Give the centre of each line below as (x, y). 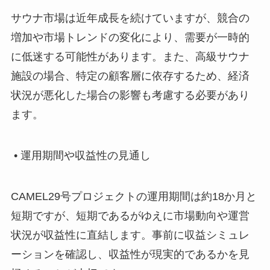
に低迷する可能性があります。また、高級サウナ (130, 57)
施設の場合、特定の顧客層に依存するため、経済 (130, 76)
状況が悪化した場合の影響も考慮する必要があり (130, 96)
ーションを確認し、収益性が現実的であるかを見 (130, 254)
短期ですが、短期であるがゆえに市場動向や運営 (130, 215)
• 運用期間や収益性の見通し (80, 155)
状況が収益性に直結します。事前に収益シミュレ (130, 235)
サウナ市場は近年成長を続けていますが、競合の (130, 18)
